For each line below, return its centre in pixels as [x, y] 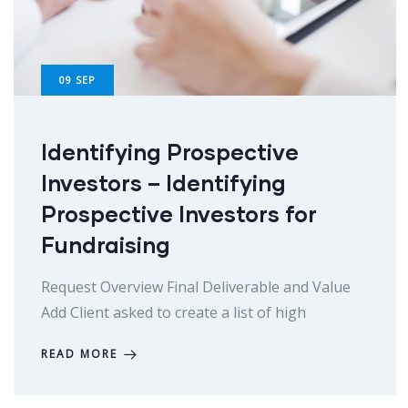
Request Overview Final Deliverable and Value [196, 287]
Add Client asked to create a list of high [173, 313]
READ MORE [79, 354]
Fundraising [106, 245]
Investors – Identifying [163, 183]
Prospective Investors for [179, 214]
